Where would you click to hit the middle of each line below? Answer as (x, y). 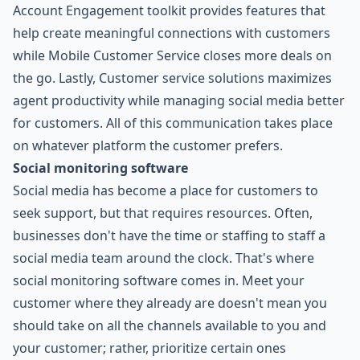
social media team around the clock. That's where (164, 258)
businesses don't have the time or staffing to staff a (169, 236)
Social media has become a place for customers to (166, 191)
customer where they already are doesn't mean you (170, 303)
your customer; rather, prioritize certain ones (149, 348)
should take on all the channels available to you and (170, 326)
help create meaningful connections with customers (172, 33)
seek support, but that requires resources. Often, (163, 213)
